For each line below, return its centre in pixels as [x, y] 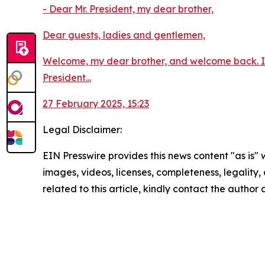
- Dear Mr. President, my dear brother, [128, 9]
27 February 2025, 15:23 [96, 104]
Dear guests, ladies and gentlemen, [124, 35]
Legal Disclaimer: [82, 130]
